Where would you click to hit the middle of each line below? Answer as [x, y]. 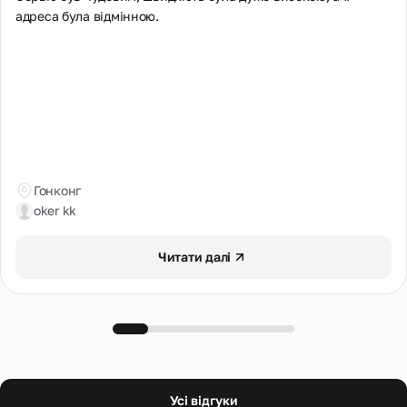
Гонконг [58, 190]
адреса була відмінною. [87, 16]
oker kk [55, 210]
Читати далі [194, 257]
